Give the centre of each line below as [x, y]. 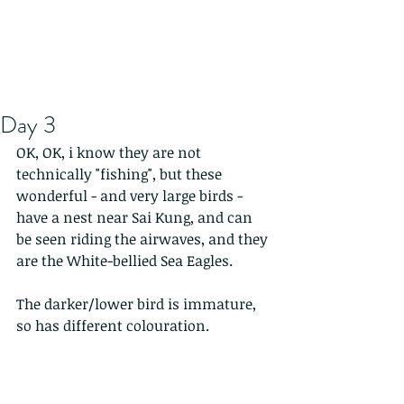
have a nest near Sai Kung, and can [136, 217]
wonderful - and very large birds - [131, 196]
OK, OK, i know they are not [110, 152]
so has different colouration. [113, 326]
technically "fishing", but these [121, 174]
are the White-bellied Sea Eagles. [130, 261]
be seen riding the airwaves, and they [144, 239]
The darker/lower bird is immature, [138, 304]
